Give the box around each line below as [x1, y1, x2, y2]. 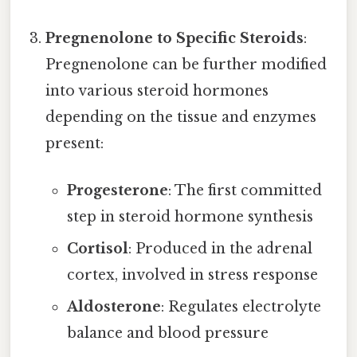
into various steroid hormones [45, 81, 269, 100]
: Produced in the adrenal [127, 239, 312, 257]
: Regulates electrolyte [160, 297, 321, 316]
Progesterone [66, 181, 168, 199]
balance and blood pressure [66, 324, 269, 342]
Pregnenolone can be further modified [45, 55, 328, 73]
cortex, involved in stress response [66, 265, 318, 284]
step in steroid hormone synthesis [66, 207, 313, 226]
